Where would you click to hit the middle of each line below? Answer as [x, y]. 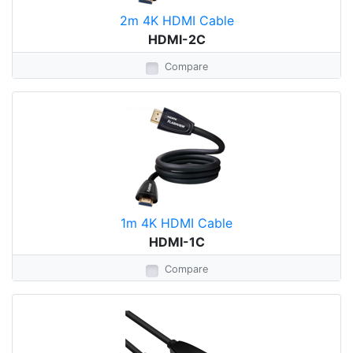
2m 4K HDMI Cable [176, 20]
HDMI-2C [176, 39]
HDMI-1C [176, 242]
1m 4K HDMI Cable [176, 223]
